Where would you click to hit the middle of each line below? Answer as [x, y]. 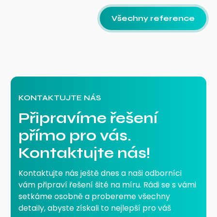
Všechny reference [153, 18]
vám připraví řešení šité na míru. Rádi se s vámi [108, 185]
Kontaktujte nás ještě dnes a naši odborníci [100, 173]
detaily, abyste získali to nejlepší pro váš [95, 208]
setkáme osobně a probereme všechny [94, 196]
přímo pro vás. [75, 135]
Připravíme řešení [88, 118]
